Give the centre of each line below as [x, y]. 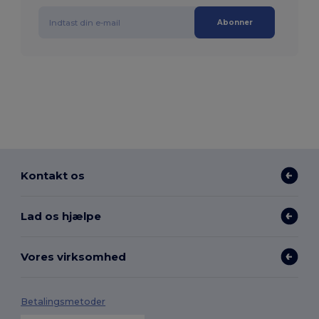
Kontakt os [53, 175]
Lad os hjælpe [61, 216]
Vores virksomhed [74, 256]
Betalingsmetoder [63, 302]
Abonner [235, 23]
